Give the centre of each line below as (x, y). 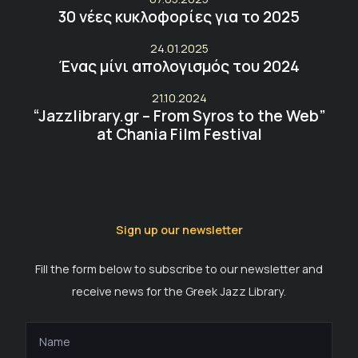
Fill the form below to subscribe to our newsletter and (179, 268)
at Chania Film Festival (179, 134)
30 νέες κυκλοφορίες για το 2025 (179, 16)
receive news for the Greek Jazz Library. (179, 291)
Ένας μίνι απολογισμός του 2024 (179, 66)
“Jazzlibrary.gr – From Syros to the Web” (179, 115)
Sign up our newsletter (179, 229)
